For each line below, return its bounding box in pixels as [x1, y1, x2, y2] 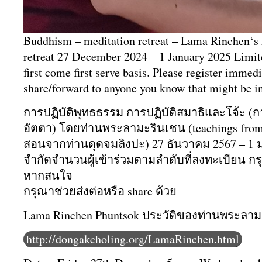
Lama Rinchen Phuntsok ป [23, 207, 150, 223]
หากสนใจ [23, 167, 73, 183]
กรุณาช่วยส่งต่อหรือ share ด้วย [23, 183, 177, 199]
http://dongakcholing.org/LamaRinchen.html [26, 231, 239, 247]
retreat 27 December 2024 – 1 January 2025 [23, 49, 234, 64]
